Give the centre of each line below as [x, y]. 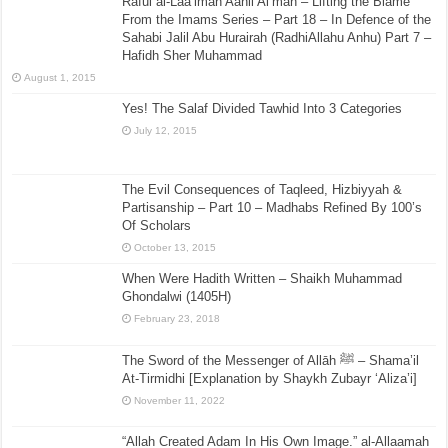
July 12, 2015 [166, 131]
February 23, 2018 [177, 319]
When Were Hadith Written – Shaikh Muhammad [262, 279]
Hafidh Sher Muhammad [192, 56]
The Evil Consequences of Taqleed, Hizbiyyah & [262, 190]
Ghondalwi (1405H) [177, 297]
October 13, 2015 [175, 248]
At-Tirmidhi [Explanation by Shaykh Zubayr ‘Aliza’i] [270, 378]
